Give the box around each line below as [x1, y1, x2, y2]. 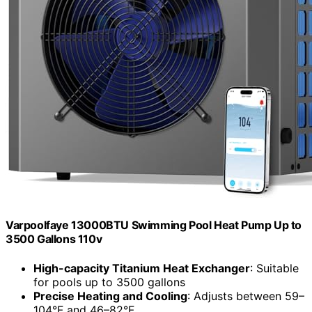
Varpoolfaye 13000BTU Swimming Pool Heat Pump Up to [6, 218, 302, 233]
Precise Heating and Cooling [33, 288, 187, 303]
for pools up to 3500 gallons [33, 274, 185, 289]
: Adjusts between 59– [187, 288, 304, 303]
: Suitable [250, 260, 299, 275]
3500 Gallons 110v [6, 232, 102, 247]
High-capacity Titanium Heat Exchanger [33, 260, 250, 275]
